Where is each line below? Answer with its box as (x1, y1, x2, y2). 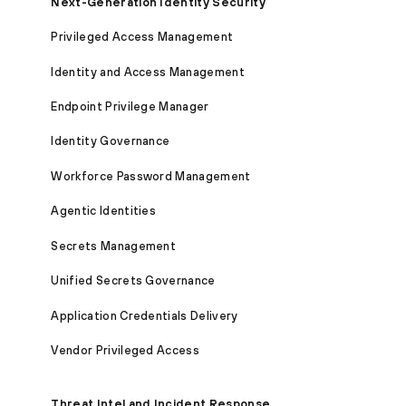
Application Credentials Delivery (51, 308, 238, 323)
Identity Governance (51, 134, 170, 149)
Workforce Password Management (51, 169, 251, 183)
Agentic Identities (51, 204, 157, 218)
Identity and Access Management (51, 64, 245, 79)
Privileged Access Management (51, 30, 234, 44)
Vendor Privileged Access (51, 343, 200, 358)
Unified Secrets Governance (51, 274, 216, 288)
